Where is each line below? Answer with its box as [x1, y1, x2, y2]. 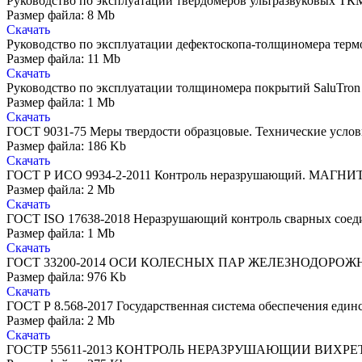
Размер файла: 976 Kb [6, 270, 126, 284]
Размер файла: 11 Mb [6, 52, 120, 66]
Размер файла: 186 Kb [6, 139, 126, 154]
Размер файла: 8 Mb [6, 8, 115, 23]
